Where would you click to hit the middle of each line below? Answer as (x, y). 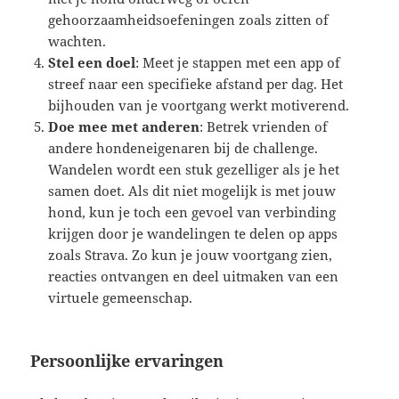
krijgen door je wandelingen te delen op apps (193, 234)
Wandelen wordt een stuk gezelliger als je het (194, 170)
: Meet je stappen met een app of (238, 63)
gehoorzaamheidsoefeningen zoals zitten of (189, 20)
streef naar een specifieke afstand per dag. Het (196, 84)
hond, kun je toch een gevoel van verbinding (192, 212)
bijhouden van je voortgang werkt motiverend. (199, 106)
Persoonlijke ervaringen (127, 361)
